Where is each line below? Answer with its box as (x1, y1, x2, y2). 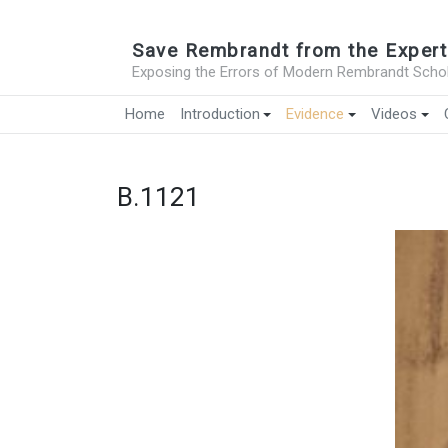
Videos (371, 105, 417, 123)
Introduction (179, 105, 260, 123)
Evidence (286, 105, 345, 123)
